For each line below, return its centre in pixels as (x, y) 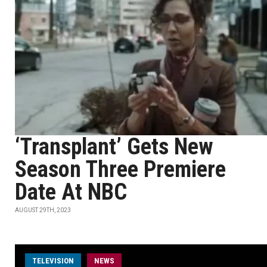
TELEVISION (53, 261)
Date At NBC (71, 192)
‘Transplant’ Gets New (114, 147)
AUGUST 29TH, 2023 (43, 210)
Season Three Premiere (120, 169)
